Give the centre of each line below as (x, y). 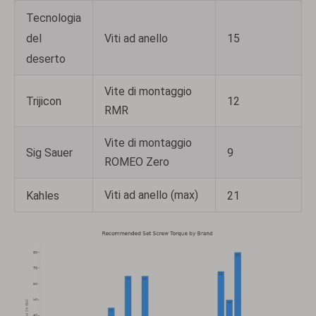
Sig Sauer (49, 152)
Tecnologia (54, 18)
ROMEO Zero (137, 162)
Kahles (43, 195)
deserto (46, 59)
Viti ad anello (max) (151, 195)
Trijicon (44, 101)
